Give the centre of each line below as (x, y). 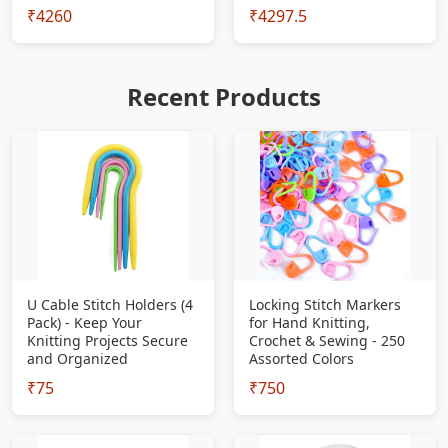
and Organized (77, 358)
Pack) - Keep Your (84, 322)
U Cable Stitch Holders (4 (110, 304)
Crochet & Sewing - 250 (327, 340)
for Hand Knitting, (309, 322)
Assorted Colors (301, 358)
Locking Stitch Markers (325, 304)
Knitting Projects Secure (107, 340)
